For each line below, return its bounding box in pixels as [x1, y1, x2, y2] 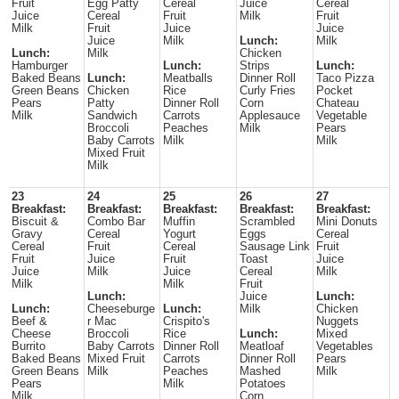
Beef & [12, 315, 47, 328]
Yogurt [163, 228, 196, 240]
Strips [240, 60, 270, 72]
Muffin [163, 216, 195, 228]
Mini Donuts [316, 216, 378, 228]
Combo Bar [87, 216, 145, 228]
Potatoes [240, 378, 286, 390]
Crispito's [163, 315, 210, 328]
